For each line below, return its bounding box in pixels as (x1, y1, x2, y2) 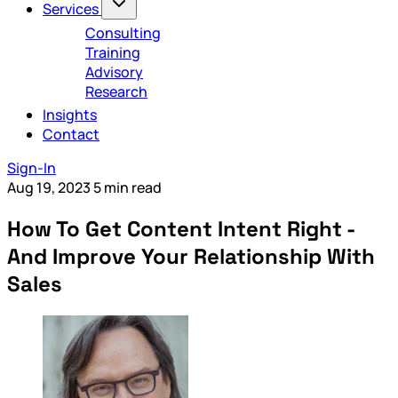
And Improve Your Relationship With (7, 243, 375, 271)
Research (85, 82, 147, 102)
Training (85, 43, 140, 63)
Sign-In (7, 158, 56, 179)
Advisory (85, 62, 143, 83)
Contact (43, 124, 99, 145)
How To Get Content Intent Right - (7, 215, 354, 243)
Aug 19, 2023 (7, 178, 91, 198)
